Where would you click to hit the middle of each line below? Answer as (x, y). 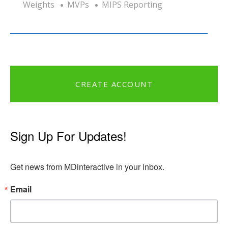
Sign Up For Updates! (68, 135)
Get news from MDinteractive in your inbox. (87, 166)
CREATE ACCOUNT (114, 84)
